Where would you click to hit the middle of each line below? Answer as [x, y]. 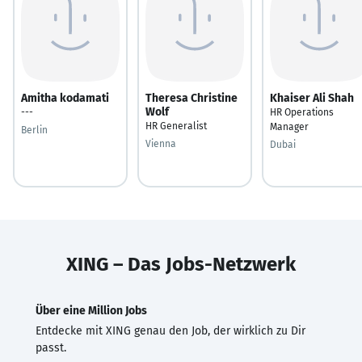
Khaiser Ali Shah [312, 98]
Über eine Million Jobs [91, 310]
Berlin [34, 130]
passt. [51, 347]
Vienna [161, 143]
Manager [289, 126]
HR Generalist [176, 126]
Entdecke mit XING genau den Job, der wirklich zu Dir [170, 330]
